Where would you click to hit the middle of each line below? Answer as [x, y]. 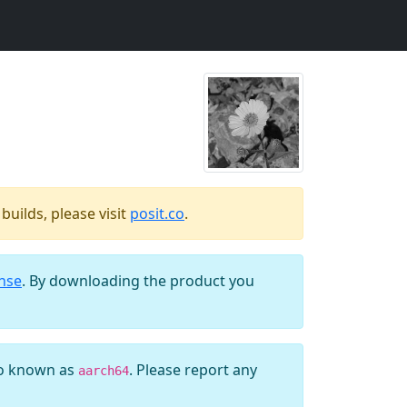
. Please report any [193, 370]
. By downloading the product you [138, 281]
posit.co [157, 213]
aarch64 [104, 371]
